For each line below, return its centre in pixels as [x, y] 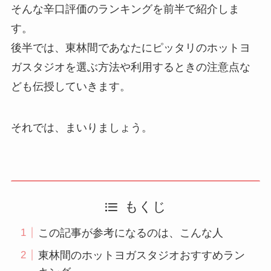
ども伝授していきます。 [70, 86]
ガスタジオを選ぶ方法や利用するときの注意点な [130, 67]
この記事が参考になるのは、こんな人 [130, 233]
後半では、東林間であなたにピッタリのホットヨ [130, 47]
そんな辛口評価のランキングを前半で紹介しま [125, 9]
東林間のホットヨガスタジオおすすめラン [141, 255]
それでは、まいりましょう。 [81, 127]
